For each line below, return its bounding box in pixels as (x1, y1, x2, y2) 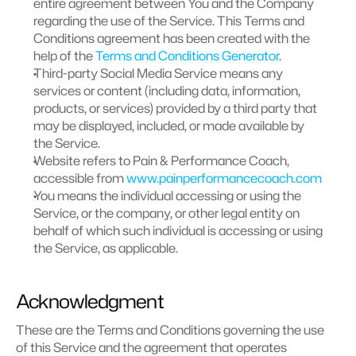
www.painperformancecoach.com (126, 169, 322, 187)
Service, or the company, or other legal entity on (33, 204, 300, 222)
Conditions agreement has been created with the (33, 29, 310, 47)
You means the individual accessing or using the (33, 187, 301, 204)
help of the (33, 47, 95, 64)
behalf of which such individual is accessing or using (33, 222, 323, 239)
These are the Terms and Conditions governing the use (16, 321, 324, 339)
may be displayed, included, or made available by (33, 117, 304, 134)
